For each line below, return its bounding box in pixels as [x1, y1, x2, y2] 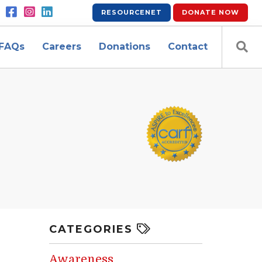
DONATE [182, 8, 216, 17]
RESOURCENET [101, 8, 162, 17]
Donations [99, 41, 150, 52]
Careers [42, 41, 81, 52]
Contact [168, 41, 208, 52]
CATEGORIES [49, 223, 137, 236]
